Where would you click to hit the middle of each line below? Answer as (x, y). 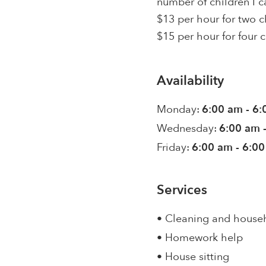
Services (182, 190)
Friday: (173, 148)
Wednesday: (187, 129)
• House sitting (193, 257)
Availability (191, 81)
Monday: (178, 110)
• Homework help (200, 238)
